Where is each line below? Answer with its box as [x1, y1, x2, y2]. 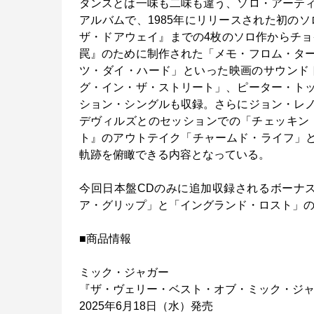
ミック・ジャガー [79, 266, 169, 278]
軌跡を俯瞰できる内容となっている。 [79, 148, 270, 161]
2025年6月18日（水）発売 [79, 299, 213, 312]
